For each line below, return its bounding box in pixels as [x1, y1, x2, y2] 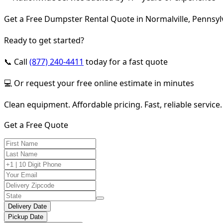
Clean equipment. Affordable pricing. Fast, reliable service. [4, 99, 222, 110]
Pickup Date [8, 213, 43, 221]
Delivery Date [8, 202, 47, 210]
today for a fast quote [84, 56, 168, 67]
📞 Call [4, 56, 29, 67]
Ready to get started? [4, 34, 84, 46]
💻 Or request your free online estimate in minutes [4, 77, 194, 89]
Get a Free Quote [4, 119, 68, 130]
